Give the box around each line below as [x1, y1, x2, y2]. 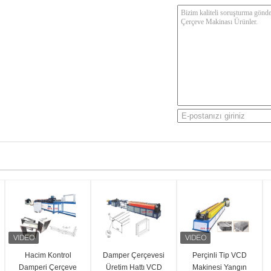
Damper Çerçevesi [103, 251, 165, 260]
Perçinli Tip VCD [192, 251, 247, 260]
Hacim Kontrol [24, 251, 71, 260]
